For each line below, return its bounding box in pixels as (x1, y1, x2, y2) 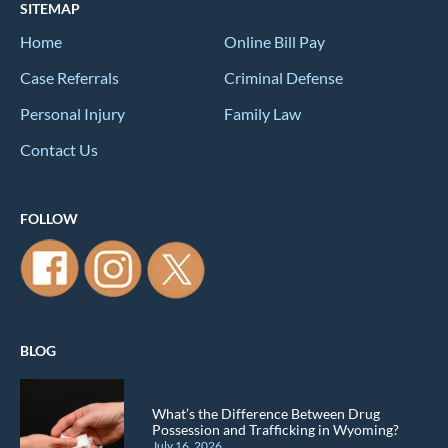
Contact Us (20, 139, 98, 159)
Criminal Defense (224, 67, 343, 87)
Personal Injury (20, 103, 125, 123)
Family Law (224, 103, 301, 123)
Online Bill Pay (224, 31, 325, 51)
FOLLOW (20, 209, 78, 227)
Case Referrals (20, 67, 119, 87)
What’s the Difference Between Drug (152, 404, 380, 422)
